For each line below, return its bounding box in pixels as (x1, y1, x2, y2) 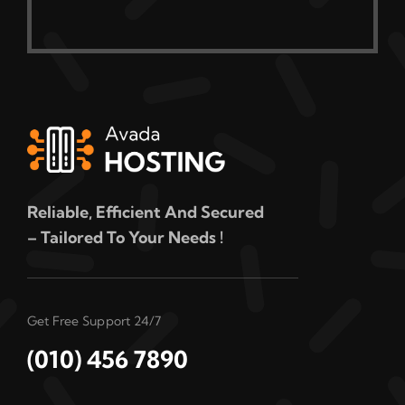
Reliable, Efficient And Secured (26, 201, 264, 222)
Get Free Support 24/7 (26, 312, 165, 329)
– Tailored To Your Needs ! (26, 226, 223, 248)
